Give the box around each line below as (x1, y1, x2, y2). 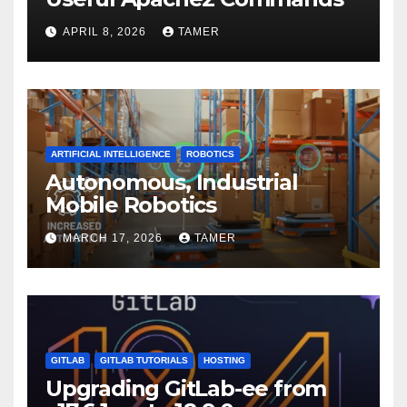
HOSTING (203, 354, 245, 365)
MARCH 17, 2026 (63, 231, 166, 244)
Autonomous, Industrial (45, 168, 298, 195)
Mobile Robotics (45, 191, 216, 218)
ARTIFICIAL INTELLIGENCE (51, 148, 171, 159)
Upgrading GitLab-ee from (45, 374, 327, 402)
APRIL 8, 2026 (63, 25, 150, 38)
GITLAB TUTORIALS (100, 354, 188, 365)
